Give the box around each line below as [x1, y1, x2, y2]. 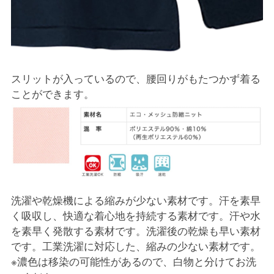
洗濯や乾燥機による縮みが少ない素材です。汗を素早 [10, 192, 261, 207]
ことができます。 [10, 86, 94, 101]
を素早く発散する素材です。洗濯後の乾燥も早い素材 [10, 223, 261, 238]
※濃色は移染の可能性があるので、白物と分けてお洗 [10, 253, 256, 268]
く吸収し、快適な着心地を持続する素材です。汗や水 [10, 207, 261, 223]
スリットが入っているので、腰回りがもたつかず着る [10, 70, 261, 86]
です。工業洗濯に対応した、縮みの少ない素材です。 [10, 238, 261, 253]
